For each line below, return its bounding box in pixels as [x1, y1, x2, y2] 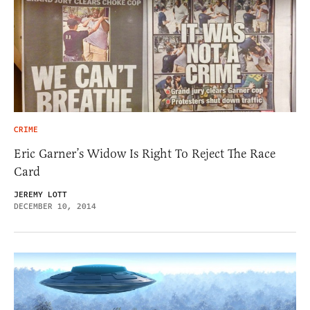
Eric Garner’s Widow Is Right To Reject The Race [14, 145, 275, 161]
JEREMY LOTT [14, 188, 67, 201]
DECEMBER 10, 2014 [14, 200, 96, 212]
